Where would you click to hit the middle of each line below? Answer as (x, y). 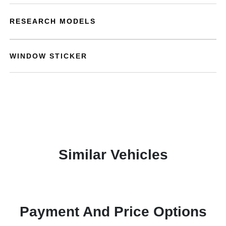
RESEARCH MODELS (53, 21)
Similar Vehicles (113, 155)
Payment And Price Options (113, 212)
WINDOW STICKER (49, 56)
